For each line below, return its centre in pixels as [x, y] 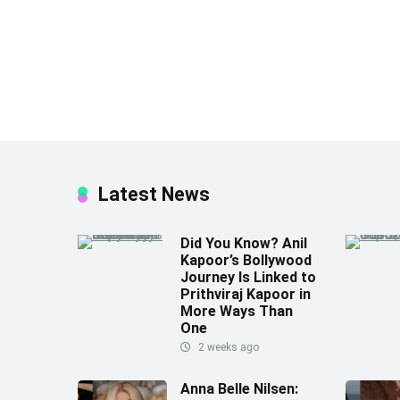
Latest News [154, 194]
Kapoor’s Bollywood [246, 260]
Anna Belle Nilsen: [239, 388]
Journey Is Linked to [248, 277]
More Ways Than [237, 311]
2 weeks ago [227, 347]
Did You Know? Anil [244, 243]
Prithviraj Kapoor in [246, 294]
